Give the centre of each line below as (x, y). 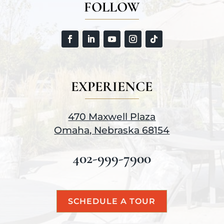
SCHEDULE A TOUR (112, 201)
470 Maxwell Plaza (112, 117)
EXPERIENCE (112, 87)
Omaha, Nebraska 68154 (112, 130)
